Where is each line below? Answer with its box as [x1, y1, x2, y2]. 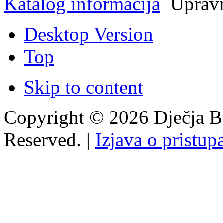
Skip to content [24, 76, 143, 98]
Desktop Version [24, 23, 153, 45]
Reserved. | [4, 128, 95, 150]
